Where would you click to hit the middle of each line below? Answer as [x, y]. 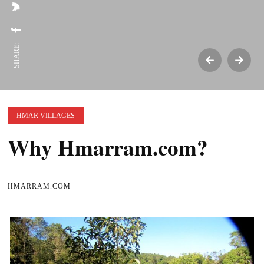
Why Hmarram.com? [108, 147]
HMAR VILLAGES [46, 115]
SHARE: [16, 56]
